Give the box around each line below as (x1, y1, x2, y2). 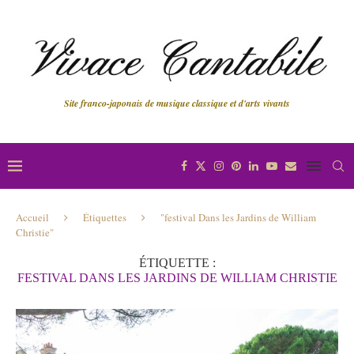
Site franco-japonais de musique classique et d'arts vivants (64, 96, 290, 110)
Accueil (16, 209, 49, 224)
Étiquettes (83, 209, 126, 224)
